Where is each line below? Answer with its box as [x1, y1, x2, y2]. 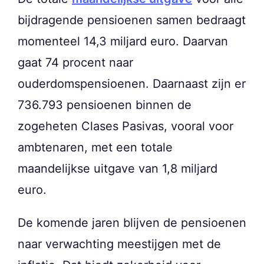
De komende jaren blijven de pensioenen [18, 216, 246, 230]
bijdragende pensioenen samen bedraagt [18, 13, 246, 28]
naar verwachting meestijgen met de [18, 237, 221, 252]
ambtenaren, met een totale [18, 140, 173, 155]
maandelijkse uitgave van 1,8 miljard [18, 161, 217, 176]
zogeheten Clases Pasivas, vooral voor [18, 119, 233, 134]
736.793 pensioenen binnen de [18, 98, 192, 113]
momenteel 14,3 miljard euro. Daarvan [18, 34, 228, 49]
